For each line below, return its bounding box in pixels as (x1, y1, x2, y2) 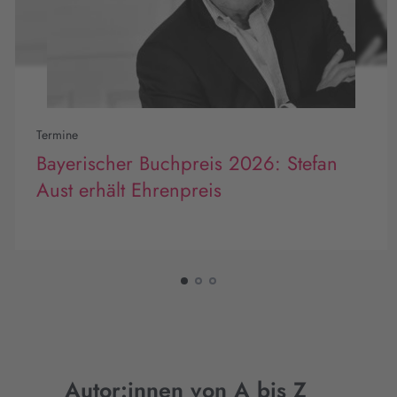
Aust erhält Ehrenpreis (36, 175, 222, 204)
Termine (36, 125, 78, 144)
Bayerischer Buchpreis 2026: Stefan (36, 148, 338, 177)
